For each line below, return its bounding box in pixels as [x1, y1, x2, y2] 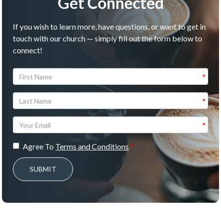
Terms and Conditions [55, 142, 129, 151]
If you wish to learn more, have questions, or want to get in [13, 22, 206, 32]
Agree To [23, 142, 56, 151]
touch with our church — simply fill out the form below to [13, 34, 203, 43]
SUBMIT [30, 165, 57, 174]
